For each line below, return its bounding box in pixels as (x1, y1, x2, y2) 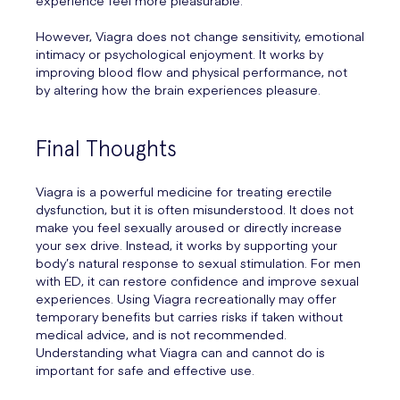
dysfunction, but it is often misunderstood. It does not (36, 200, 354, 219)
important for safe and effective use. (36, 361, 254, 379)
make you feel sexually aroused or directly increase (36, 218, 342, 237)
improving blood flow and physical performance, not (36, 62, 347, 81)
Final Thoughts (36, 136, 177, 162)
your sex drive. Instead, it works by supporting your (36, 236, 337, 254)
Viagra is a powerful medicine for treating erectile (36, 182, 332, 201)
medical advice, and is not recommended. (36, 325, 287, 344)
